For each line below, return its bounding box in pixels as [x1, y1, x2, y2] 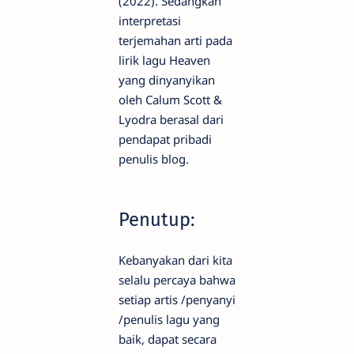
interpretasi [119, 13, 181, 29]
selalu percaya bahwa [119, 271, 235, 288]
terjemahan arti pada [119, 32, 232, 49]
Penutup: [119, 208, 195, 231]
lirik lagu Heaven [119, 52, 210, 69]
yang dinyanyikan [119, 72, 215, 88]
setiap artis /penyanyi [119, 291, 235, 307]
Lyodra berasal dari [119, 111, 224, 128]
